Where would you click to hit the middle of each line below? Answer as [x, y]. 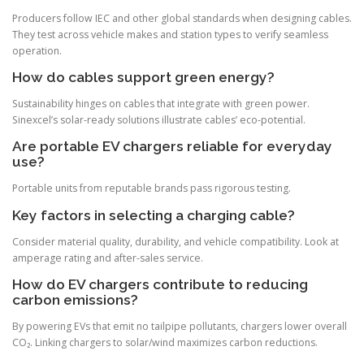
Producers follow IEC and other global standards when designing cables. [182, 18]
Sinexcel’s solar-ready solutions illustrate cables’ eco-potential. [159, 120]
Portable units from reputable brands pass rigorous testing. [152, 188]
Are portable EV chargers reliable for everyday [172, 147]
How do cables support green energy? [143, 78]
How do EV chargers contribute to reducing [160, 284]
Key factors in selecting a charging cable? [154, 215]
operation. [37, 50]
